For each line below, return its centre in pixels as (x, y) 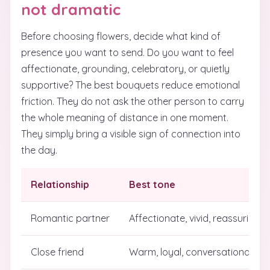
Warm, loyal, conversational (190, 252)
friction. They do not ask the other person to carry (133, 101)
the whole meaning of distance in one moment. (125, 118)
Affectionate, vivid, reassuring (194, 218)
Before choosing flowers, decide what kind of (121, 36)
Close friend (57, 252)
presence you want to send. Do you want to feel (127, 52)
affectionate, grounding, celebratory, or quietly (125, 69)
